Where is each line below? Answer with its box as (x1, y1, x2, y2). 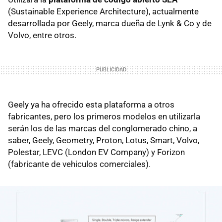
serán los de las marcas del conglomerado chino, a (8, 123, 197, 133)
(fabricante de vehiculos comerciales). (8, 159, 151, 169)
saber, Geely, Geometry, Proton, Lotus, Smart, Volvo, (8, 135, 199, 145)
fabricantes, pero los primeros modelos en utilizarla (8, 111, 200, 121)
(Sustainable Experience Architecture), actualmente (8, 6, 199, 16)
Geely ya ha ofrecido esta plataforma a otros (8, 99, 174, 110)
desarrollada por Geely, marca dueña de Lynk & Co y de (8, 18, 212, 28)
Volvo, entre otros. (8, 30, 76, 40)
